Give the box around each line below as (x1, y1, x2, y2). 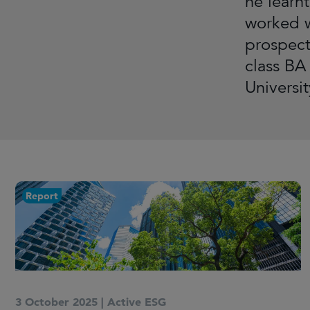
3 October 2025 (15, 295, 98, 309)
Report (26, 190, 58, 202)
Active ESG (107, 295, 166, 309)
